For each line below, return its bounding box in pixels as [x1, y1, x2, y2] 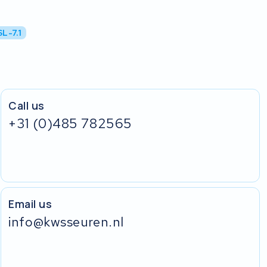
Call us [8, 98, 45, 113]
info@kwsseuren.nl [8, 212, 124, 231]
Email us [8, 196, 52, 211]
